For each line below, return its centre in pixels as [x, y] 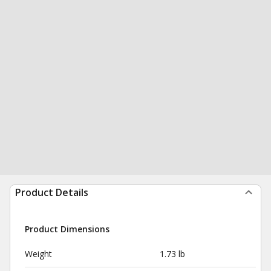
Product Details [52, 192]
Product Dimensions [67, 229]
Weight [38, 254]
